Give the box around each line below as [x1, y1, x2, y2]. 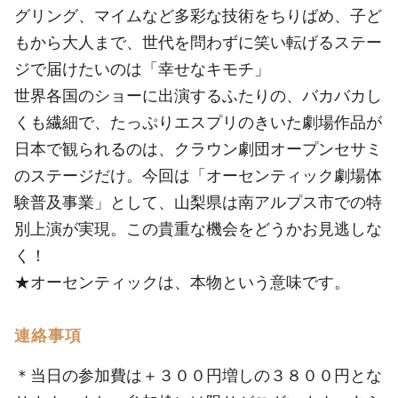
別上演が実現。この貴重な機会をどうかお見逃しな [14, 219, 382, 238]
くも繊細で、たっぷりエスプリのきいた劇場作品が [14, 112, 382, 131]
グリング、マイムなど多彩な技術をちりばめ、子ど [14, 5, 382, 25]
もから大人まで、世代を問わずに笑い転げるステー [14, 32, 382, 52]
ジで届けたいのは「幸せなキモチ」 [14, 59, 270, 78]
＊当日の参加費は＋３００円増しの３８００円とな [14, 365, 382, 385]
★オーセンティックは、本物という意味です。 [14, 272, 350, 291]
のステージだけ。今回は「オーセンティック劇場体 [14, 165, 382, 185]
